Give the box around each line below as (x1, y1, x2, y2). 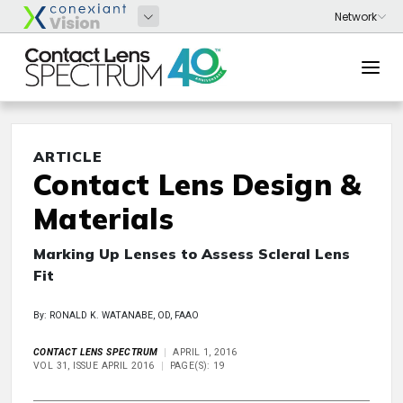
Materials (33, 201, 174, 237)
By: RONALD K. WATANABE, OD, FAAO (33, 309, 199, 321)
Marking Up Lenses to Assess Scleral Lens (33, 245, 350, 263)
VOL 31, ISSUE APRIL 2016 (33, 360, 155, 372)
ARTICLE (33, 148, 103, 166)
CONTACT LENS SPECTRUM (33, 346, 158, 358)
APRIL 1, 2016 (173, 346, 237, 358)
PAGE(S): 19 (169, 360, 226, 372)
